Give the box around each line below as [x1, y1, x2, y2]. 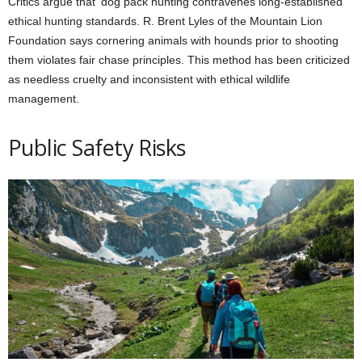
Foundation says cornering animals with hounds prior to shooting [8, 33, 339, 47]
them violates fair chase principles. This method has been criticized [8, 53, 350, 66]
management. [8, 91, 79, 105]
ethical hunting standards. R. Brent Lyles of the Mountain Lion [8, 14, 322, 27]
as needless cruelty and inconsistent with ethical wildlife [8, 72, 290, 86]
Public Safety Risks [8, 132, 186, 162]
